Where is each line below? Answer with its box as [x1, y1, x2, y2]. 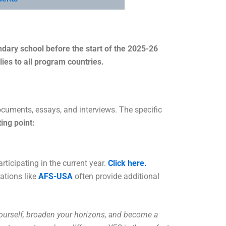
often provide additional [73, 171, 159, 181]
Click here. [108, 158, 147, 168]
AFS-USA [38, 171, 73, 181]
